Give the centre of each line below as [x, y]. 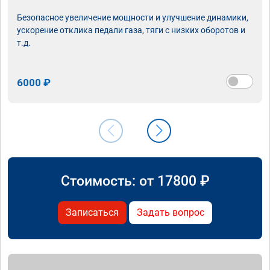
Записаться [92, 213]
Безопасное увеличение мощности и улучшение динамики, [133, 18]
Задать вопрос [171, 213]
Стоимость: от [109, 181]
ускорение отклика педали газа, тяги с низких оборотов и [131, 30]
